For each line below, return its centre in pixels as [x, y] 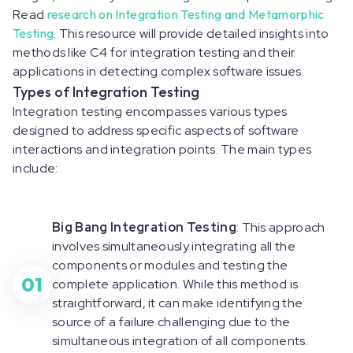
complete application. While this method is [175, 284]
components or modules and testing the [170, 265]
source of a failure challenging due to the [171, 322]
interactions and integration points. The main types [162, 149]
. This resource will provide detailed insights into [191, 33]
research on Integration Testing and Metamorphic [186, 14]
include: [37, 168]
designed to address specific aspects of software [156, 130]
